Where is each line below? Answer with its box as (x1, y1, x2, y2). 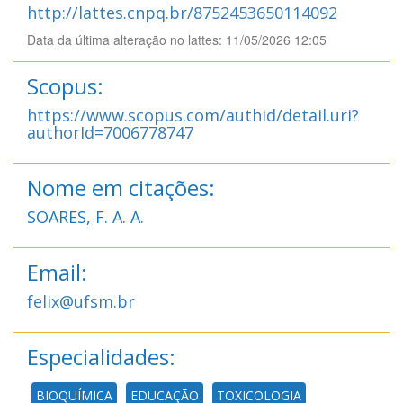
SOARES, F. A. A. (27, 205, 144, 228)
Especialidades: (27, 341, 175, 372)
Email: (27, 256, 87, 287)
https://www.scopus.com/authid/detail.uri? (27, 103, 359, 126)
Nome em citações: (27, 172, 215, 202)
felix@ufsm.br (27, 290, 135, 312)
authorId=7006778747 (27, 121, 193, 143)
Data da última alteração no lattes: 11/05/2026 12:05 (27, 30, 327, 49)
